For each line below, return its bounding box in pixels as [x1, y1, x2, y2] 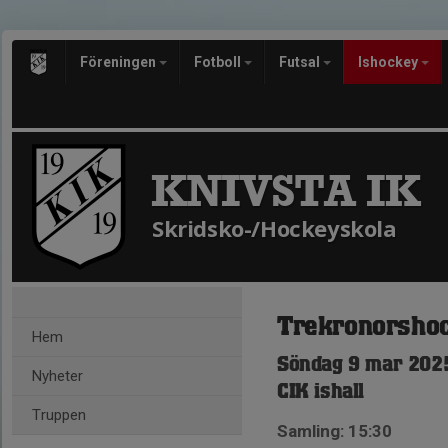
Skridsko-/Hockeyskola [152, 213, 397, 243]
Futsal [279, 54, 323, 70]
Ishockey [358, 54, 421, 70]
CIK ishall [277, 383, 364, 401]
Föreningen [80, 54, 159, 70]
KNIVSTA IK [151, 163, 420, 219]
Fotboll [194, 54, 244, 70]
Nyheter [32, 367, 83, 385]
